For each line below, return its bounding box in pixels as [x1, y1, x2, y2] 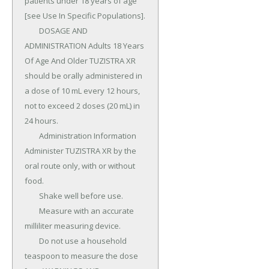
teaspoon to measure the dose [25, 250, 138, 262]
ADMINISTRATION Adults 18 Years [25, 40, 144, 52]
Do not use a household [25, 235, 39, 247]
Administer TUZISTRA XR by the [25, 145, 136, 157]
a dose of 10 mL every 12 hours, [25, 85, 140, 97]
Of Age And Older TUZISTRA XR [25, 55, 136, 67]
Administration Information [25, 130, 39, 142]
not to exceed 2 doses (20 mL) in [25, 100, 140, 112]
